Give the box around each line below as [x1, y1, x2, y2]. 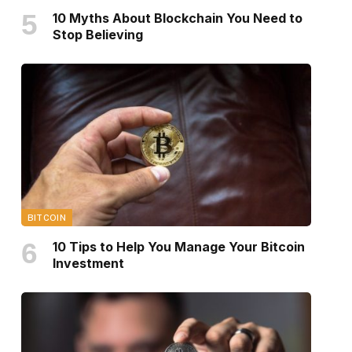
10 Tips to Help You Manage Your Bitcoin [52, 239, 305, 255]
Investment [52, 255, 124, 272]
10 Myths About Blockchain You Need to [52, 9, 302, 26]
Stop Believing [52, 26, 143, 42]
